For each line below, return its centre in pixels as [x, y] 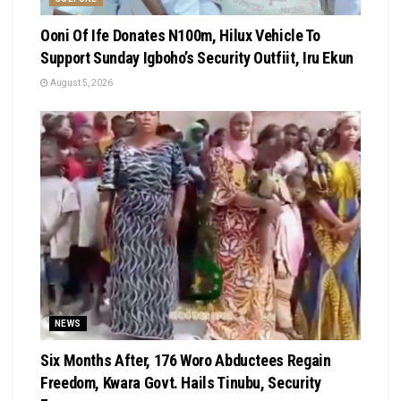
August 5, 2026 [81, 82]
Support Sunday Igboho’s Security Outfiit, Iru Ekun [197, 57]
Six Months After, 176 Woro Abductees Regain [186, 360]
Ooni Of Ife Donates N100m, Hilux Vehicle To [180, 35]
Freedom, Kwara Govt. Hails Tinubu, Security [181, 382]
